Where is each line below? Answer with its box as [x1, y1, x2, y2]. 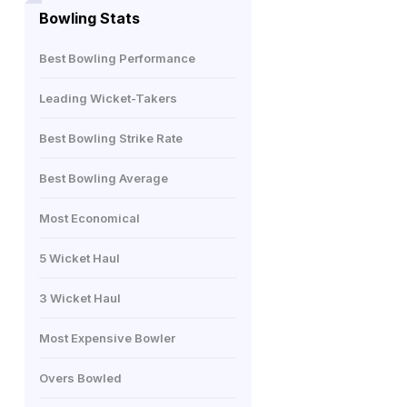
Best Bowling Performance [39, 51, 195, 65]
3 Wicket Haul [39, 291, 121, 305]
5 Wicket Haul [39, 251, 120, 265]
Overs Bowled [39, 371, 122, 385]
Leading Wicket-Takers [39, 91, 177, 105]
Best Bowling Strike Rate [39, 131, 183, 145]
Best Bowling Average [39, 171, 168, 185]
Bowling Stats [39, 9, 140, 27]
